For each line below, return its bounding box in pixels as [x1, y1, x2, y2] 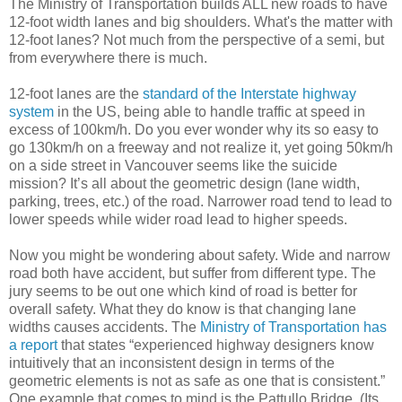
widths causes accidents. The [9, 319, 200, 335]
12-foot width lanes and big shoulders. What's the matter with [9, 13, 393, 30]
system [9, 103, 54, 119]
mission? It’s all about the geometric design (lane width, [9, 175, 360, 191]
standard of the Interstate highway [143, 85, 356, 101]
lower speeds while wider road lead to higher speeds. [9, 211, 347, 227]
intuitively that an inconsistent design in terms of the [9, 354, 335, 371]
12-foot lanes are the [9, 85, 143, 101]
